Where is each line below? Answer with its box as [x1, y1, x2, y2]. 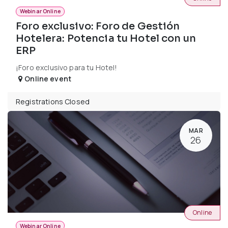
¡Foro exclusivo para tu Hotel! [16, 63, 118, 73]
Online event [24, 74, 72, 84]
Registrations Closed [16, 97, 90, 107]
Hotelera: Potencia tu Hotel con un [16, 32, 196, 45]
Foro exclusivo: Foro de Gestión [16, 20, 180, 33]
